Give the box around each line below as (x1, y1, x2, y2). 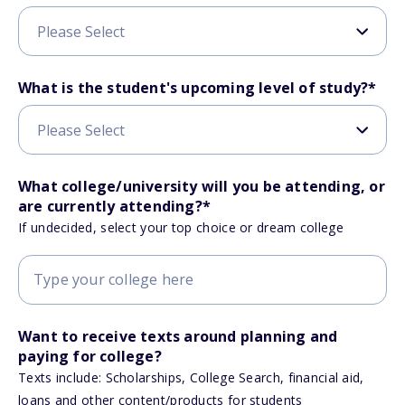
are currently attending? (18, 196, 202, 216)
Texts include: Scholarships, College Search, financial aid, (18, 369, 364, 386)
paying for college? (18, 346, 162, 366)
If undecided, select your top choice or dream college (18, 219, 344, 236)
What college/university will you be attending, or (18, 176, 385, 196)
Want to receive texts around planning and (18, 326, 338, 346)
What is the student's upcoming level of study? (18, 78, 369, 98)
